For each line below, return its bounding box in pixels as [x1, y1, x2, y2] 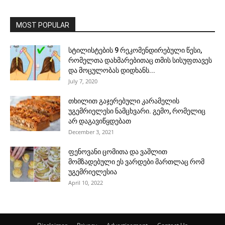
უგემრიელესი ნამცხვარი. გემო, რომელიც [68, 106, 205, 115]
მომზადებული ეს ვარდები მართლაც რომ [68, 157, 204, 166]
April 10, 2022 [68, 178, 103, 186]
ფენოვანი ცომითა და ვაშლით [68, 147, 167, 156]
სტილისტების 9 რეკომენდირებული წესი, [68, 46, 202, 54]
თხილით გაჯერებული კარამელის [68, 96, 179, 105]
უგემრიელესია [68, 167, 117, 176]
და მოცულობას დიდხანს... [68, 66, 155, 74]
